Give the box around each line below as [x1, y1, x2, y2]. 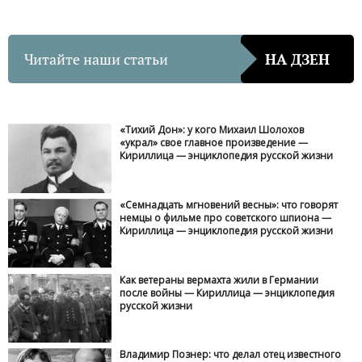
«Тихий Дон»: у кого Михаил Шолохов [120, 123, 305, 137]
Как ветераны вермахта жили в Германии [120, 272, 319, 287]
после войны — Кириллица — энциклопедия [120, 285, 335, 300]
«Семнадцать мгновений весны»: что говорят [120, 197, 339, 212]
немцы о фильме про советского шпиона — [120, 210, 332, 225]
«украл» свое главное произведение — [120, 136, 309, 150]
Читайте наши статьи [24, 48, 168, 69]
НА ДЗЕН [265, 48, 330, 69]
